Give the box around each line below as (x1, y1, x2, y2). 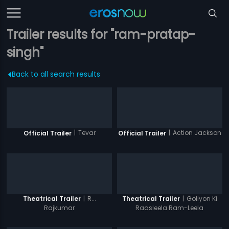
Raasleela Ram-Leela (135, 203, 204, 213)
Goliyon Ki (186, 194, 217, 203)
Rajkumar (44, 203, 75, 213)
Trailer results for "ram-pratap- (7, 26, 196, 43)
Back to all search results (12, 69, 101, 79)
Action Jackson (172, 128, 221, 137)
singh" (7, 44, 44, 61)
